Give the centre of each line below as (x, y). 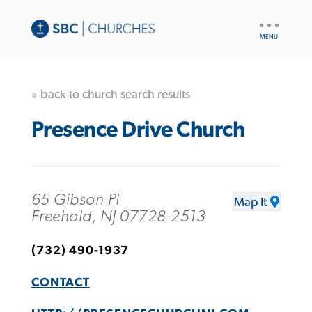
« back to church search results (110, 94)
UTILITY (273, 21)
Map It (251, 202)
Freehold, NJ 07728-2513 (118, 216)
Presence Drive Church (138, 130)
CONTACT (60, 282)
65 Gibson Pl (75, 200)
